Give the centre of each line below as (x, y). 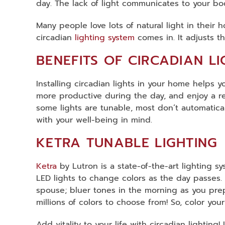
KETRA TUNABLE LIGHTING (127, 143)
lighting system (105, 38)
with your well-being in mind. (94, 120)
